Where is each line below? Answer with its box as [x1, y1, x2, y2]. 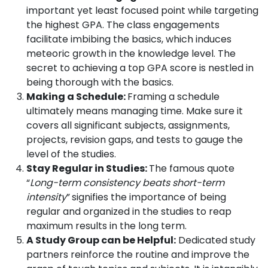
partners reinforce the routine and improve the [26, 248, 249, 262]
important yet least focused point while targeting [26, 4, 258, 18]
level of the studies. [26, 147, 121, 162]
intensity [26, 190, 66, 205]
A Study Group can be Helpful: [26, 233, 176, 248]
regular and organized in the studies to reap [26, 205, 232, 219]
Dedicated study [176, 233, 255, 248]
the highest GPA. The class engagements [26, 18, 220, 32]
